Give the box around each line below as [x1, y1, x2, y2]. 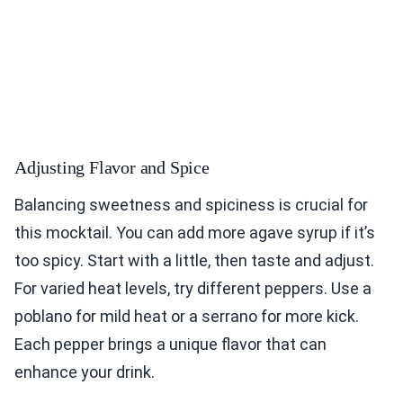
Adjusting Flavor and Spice [14, 157, 210, 178]
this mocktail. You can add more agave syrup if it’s [14, 223, 375, 243]
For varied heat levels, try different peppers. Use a [14, 279, 372, 299]
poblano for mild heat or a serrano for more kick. [14, 307, 359, 327]
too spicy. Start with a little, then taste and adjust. [14, 251, 374, 271]
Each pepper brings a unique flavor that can [14, 335, 327, 354]
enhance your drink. [14, 363, 155, 382]
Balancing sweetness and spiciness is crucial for [14, 195, 368, 215]
